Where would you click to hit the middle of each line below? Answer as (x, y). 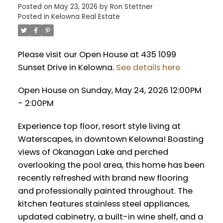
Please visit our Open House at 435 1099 (97, 55)
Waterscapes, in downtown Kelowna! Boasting (111, 139)
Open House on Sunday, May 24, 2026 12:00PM (110, 91)
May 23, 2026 (76, 7)
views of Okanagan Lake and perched (93, 152)
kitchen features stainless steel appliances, (104, 204)
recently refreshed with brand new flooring (103, 178)
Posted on (36, 7)
